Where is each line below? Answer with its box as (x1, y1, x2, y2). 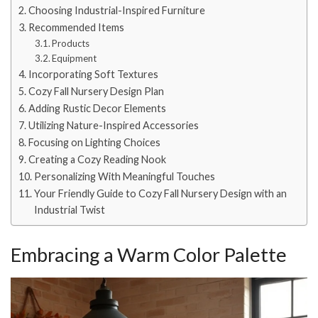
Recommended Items (28, 21, 124, 34)
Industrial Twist (33, 204, 105, 216)
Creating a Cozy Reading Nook (28, 153, 166, 166)
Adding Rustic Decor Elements (28, 102, 166, 115)
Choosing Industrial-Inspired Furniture (28, 4, 205, 17)
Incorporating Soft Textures (28, 68, 158, 81)
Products (52, 38, 90, 50)
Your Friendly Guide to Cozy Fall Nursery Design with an (33, 187, 287, 200)
